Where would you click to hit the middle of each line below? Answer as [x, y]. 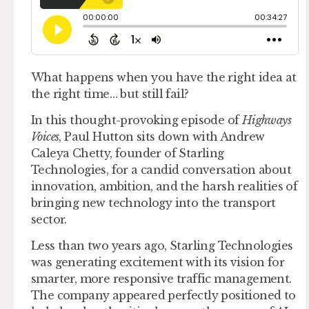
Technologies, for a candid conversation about [161, 169]
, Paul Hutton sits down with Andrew [162, 136]
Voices [45, 136]
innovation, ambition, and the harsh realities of [165, 186]
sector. [49, 219]
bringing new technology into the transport [153, 202]
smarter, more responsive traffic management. [161, 279]
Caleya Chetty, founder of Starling [128, 153]
